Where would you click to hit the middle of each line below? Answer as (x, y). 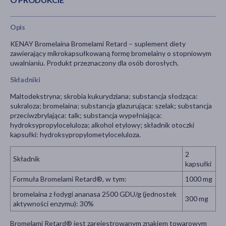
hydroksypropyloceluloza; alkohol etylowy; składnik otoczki (102, 125)
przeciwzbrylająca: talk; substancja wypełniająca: (86, 116)
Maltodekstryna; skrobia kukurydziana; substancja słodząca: (104, 96)
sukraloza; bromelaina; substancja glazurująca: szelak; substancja (111, 106)
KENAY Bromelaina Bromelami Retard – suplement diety (98, 44)
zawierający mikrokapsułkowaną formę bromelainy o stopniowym (111, 53)
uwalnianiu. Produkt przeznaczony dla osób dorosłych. (94, 63)
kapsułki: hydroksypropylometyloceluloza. (75, 135)
